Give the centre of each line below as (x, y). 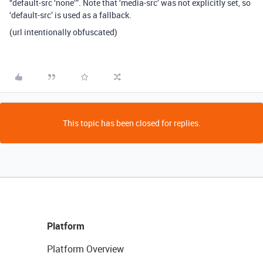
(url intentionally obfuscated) (63, 32)
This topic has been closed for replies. (131, 123)
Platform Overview (85, 249)
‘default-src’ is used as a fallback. (70, 15)
